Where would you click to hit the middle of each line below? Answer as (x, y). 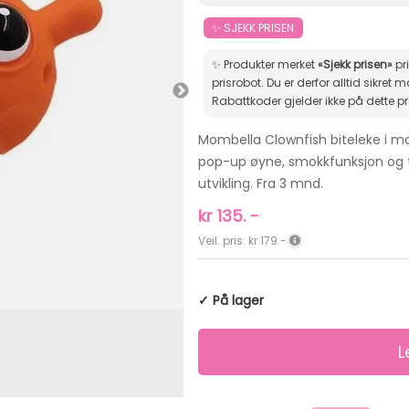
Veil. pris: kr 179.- (242, 240)
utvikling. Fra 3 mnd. (260, 183)
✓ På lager (231, 300)
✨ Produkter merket (265, 65)
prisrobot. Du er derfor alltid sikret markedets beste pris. (240, 83)
